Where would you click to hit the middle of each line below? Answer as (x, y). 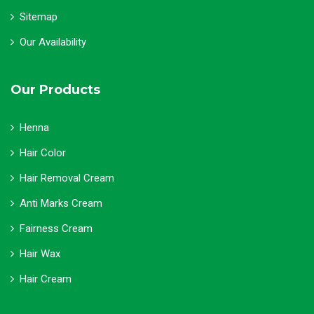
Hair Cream (46, 279)
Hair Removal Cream (67, 178)
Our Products (55, 90)
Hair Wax (40, 254)
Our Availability (53, 42)
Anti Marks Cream (61, 203)
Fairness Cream (56, 228)
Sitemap (39, 17)
